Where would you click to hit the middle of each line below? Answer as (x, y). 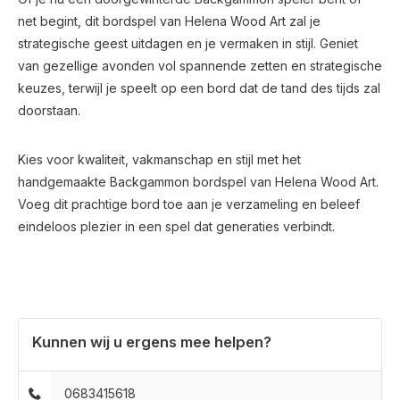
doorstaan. (49, 110)
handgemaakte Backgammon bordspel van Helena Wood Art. (198, 182)
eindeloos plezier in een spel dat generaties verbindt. (176, 226)
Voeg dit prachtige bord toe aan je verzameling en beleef (189, 204)
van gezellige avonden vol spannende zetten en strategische (200, 66)
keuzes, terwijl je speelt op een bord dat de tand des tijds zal (199, 88)
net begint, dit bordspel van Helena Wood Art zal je (169, 21)
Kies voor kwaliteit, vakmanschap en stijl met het (159, 159)
